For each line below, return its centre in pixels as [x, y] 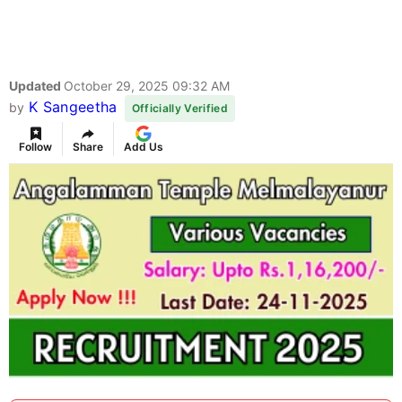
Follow [35, 147]
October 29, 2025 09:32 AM [147, 86]
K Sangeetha [73, 107]
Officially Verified [179, 109]
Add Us [144, 147]
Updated [36, 86]
